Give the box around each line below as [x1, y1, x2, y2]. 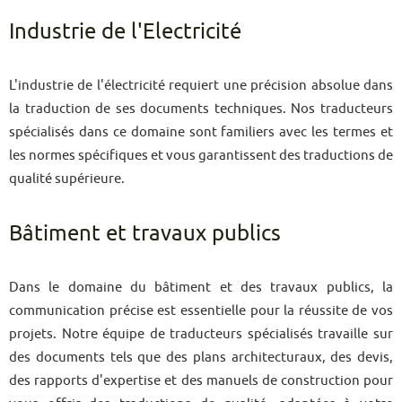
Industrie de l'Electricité [9, 19, 241, 43]
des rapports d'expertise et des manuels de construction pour [9, 372, 393, 388]
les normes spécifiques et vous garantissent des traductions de [9, 147, 393, 162]
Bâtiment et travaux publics [9, 221, 281, 245]
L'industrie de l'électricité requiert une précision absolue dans [9, 77, 393, 92]
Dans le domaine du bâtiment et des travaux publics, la [9, 279, 393, 294]
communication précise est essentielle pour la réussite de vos [9, 302, 393, 318]
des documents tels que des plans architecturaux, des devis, [9, 349, 393, 364]
